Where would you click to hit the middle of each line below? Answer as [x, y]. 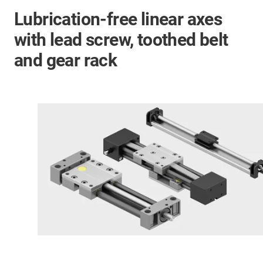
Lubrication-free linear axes [118, 19]
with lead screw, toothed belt [121, 40]
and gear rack [66, 60]
